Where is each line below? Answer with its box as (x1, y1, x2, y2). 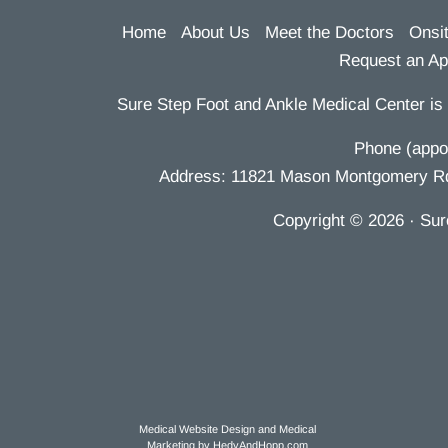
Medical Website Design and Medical (138, 423, 316, 435)
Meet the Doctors (265, 23, 394, 42)
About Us (181, 23, 250, 42)
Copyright (273, 211, 350, 230)
